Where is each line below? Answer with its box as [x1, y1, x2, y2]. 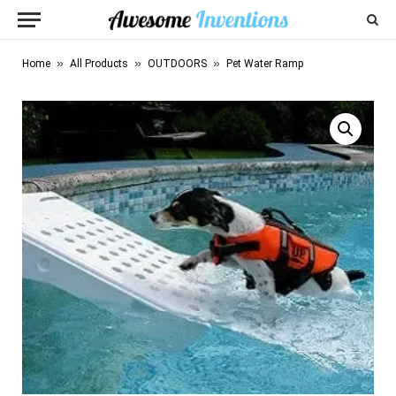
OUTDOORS [148, 57, 207, 70]
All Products [70, 57, 128, 70]
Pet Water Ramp [226, 57, 303, 70]
